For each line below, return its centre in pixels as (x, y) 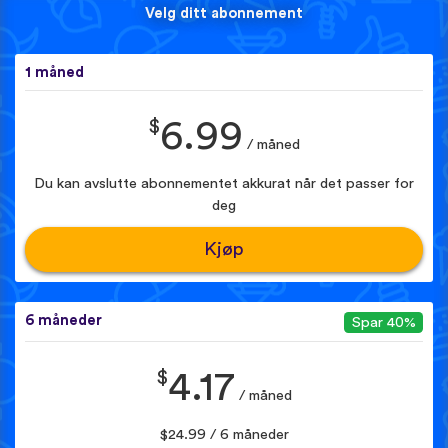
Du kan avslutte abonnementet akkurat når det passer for (224, 183)
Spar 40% (383, 323)
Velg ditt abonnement (224, 13)
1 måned (54, 72)
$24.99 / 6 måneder (224, 435)
